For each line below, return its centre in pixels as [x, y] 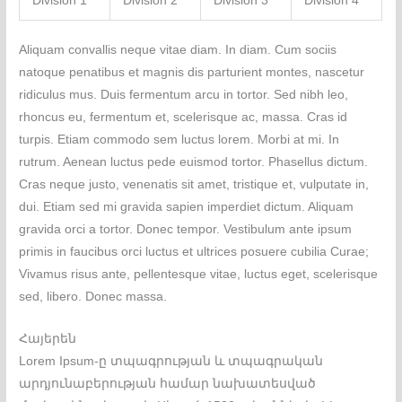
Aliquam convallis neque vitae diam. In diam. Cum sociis [178, 50]
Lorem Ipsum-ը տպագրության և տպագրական [171, 362]
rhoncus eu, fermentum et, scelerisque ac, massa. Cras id [184, 118]
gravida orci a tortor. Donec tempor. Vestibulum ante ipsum [186, 230]
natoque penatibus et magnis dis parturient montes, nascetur [192, 73]
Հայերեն [48, 339]
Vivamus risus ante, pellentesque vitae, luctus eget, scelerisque [199, 275]
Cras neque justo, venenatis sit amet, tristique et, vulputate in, [194, 185]
